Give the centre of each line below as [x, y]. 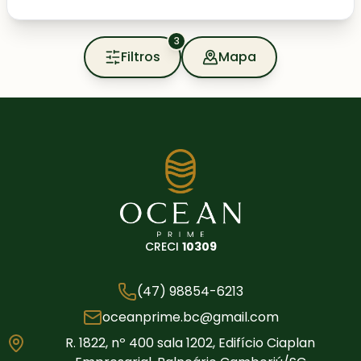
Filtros [141, 57]
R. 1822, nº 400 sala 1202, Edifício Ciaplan [190, 342]
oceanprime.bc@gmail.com [190, 317]
